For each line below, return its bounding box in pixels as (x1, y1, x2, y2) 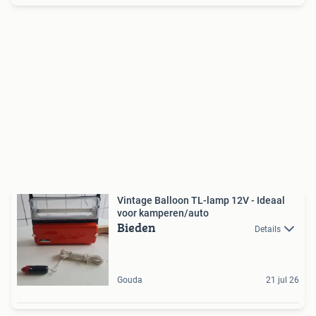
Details (255, 224, 281, 235)
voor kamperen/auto (117, 207, 209, 219)
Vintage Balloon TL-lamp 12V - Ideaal (117, 195, 285, 207)
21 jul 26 (266, 275, 299, 286)
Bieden (117, 218, 156, 238)
